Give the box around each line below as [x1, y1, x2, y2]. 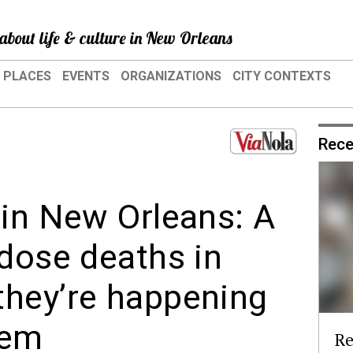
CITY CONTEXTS [232, 69, 331, 84]
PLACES [3, 69, 51, 84]
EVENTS [62, 69, 110, 84]
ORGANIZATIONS [121, 69, 221, 84]
